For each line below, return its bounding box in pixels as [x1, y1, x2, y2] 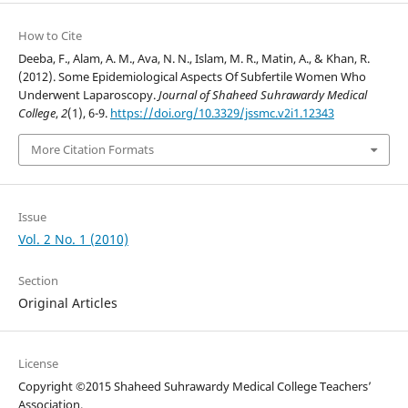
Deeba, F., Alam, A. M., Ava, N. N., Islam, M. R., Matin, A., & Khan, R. [17, 50, 370, 67]
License [17, 354, 58, 372]
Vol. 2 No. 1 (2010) [17, 229, 128, 248]
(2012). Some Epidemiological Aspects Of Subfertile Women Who [17, 68, 366, 86]
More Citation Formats [30, 141, 154, 158]
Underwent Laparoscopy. [17, 87, 158, 104]
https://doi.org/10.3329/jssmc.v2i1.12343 [109, 105, 334, 122]
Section [17, 271, 58, 289]
